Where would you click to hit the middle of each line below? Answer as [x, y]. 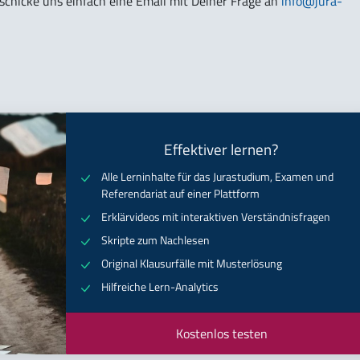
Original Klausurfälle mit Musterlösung [191, 264]
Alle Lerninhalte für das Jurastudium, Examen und [217, 177]
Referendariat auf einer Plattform [180, 194]
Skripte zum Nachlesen [155, 241]
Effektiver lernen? [222, 150]
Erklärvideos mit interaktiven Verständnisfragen [215, 217]
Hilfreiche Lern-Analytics [160, 287]
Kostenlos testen [221, 333]
